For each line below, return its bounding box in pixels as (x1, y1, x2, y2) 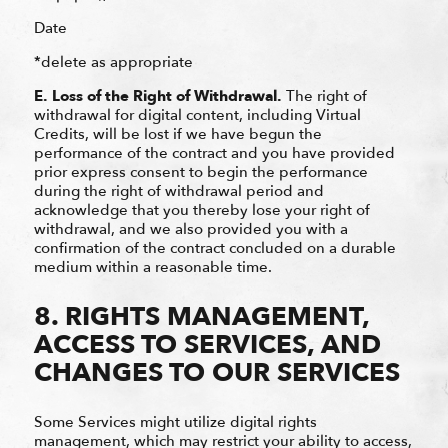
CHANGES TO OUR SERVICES (33, 354, 400, 391)
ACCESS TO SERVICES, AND (33, 326, 381, 363)
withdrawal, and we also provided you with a (33, 218, 348, 239)
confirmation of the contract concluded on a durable (33, 237, 396, 258)
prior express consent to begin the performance (33, 161, 368, 182)
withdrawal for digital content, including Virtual (33, 104, 361, 125)
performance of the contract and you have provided (33, 142, 395, 163)
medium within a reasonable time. (33, 256, 272, 277)
